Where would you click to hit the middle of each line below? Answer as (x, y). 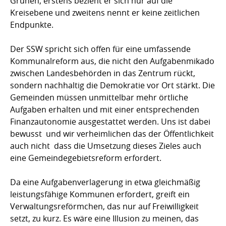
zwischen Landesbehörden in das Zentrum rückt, (103, 73)
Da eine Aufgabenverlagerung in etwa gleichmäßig (105, 182)
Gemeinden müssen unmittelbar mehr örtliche (99, 98)
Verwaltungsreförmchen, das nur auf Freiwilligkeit (104, 207)
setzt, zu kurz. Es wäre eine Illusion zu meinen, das (104, 219)
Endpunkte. (32, 25)
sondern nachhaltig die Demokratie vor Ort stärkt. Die (112, 86)
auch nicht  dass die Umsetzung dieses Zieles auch (106, 146)
